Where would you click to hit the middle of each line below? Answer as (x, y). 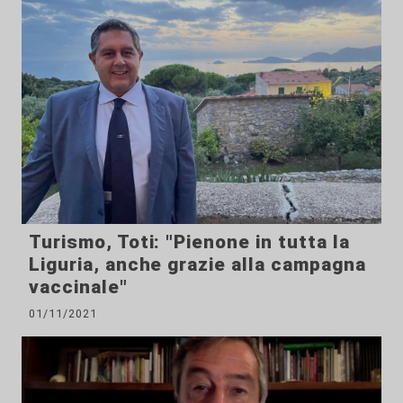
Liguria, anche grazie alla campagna (197, 265)
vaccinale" (78, 287)
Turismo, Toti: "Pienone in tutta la (189, 242)
